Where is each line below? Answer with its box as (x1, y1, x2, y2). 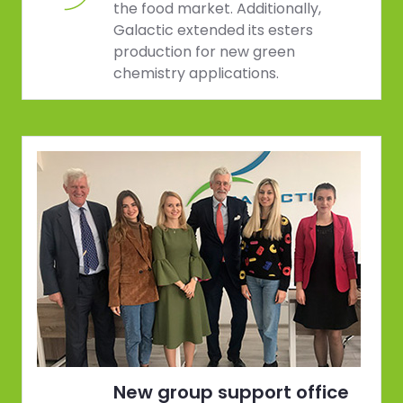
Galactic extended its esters (113, 20, 313, 41)
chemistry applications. (113, 63, 279, 85)
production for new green (113, 41, 295, 63)
